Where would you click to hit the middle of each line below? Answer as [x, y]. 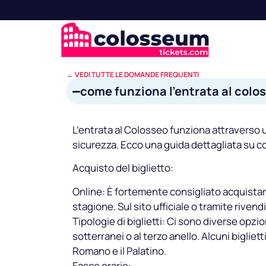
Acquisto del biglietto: [123, 168]
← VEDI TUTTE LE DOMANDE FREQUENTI [133, 75]
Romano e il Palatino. [119, 251]
